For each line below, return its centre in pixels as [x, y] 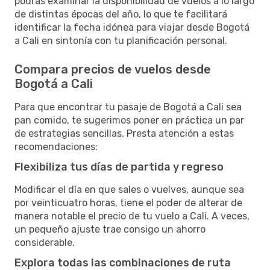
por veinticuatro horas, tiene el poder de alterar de [128, 202]
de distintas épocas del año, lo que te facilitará [121, 14]
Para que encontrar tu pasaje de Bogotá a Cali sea [128, 107]
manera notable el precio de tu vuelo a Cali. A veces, [132, 216]
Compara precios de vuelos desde [113, 69]
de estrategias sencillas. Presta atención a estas [124, 133]
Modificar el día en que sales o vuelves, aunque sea [129, 189]
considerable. [45, 242]
